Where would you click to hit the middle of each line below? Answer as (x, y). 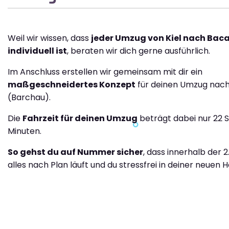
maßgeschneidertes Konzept (72, 85)
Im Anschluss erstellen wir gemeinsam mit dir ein (105, 72)
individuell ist (37, 51)
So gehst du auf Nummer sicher (75, 152)
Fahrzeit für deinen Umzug (80, 119)
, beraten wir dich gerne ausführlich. (139, 51)
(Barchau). (29, 98)
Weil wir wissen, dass (49, 38)
